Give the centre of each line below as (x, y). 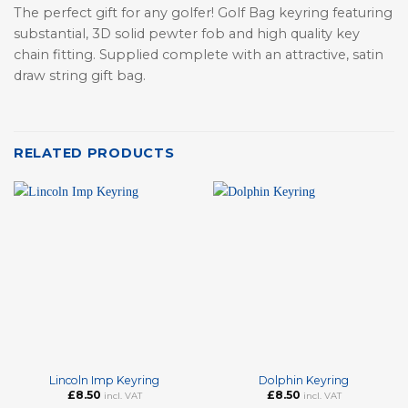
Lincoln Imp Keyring (104, 380)
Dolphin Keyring (304, 380)
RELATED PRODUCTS (94, 153)
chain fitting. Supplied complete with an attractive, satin (199, 54)
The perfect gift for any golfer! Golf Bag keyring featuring (203, 12)
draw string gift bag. (80, 75)
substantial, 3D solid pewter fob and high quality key (187, 33)
